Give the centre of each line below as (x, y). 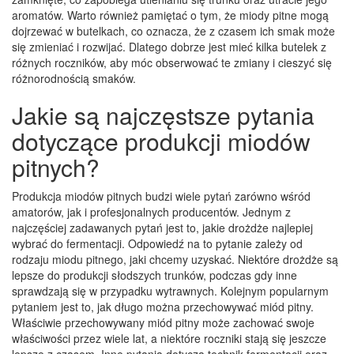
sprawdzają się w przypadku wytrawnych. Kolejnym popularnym (170, 290)
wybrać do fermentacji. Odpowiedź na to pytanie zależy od (157, 243)
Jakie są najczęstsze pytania (163, 115)
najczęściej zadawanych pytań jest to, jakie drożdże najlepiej (162, 227)
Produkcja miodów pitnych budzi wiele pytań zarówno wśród (161, 196)
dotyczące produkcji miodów (161, 141)
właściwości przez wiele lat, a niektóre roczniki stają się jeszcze (169, 338)
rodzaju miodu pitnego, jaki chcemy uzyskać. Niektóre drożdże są (175, 259)
